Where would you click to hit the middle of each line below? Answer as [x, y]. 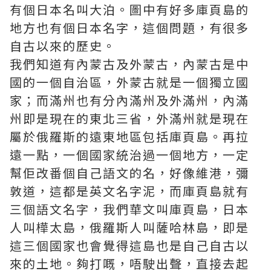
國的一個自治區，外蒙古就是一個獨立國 [129, 82]
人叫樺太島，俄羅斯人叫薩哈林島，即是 [129, 227]
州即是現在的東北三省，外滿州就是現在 [129, 118]
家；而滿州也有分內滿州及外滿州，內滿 [129, 100]
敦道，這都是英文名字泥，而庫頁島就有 [129, 191]
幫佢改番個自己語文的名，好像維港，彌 [129, 173]
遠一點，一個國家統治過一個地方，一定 [129, 155]
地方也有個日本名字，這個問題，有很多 [129, 28]
